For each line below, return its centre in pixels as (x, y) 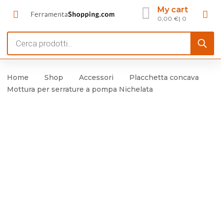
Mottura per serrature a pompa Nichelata (80, 89)
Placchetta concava (164, 77)
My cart (173, 9)
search (19, 51)
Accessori (96, 77)
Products (25, 37)
